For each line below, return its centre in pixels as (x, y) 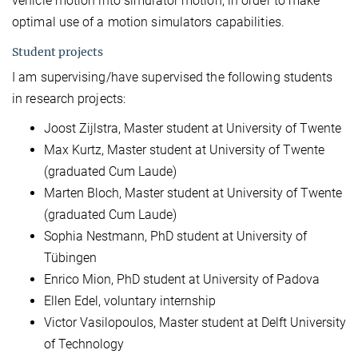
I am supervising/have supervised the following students (173, 78)
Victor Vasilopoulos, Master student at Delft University (195, 323)
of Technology (84, 344)
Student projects (58, 52)
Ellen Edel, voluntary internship (130, 301)
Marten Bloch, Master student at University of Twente (193, 193)
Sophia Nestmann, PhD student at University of (175, 237)
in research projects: (69, 99)
